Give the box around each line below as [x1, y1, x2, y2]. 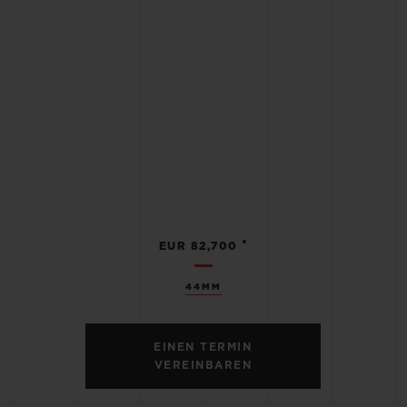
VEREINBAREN [154, 360, 253, 372]
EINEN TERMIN [154, 342, 253, 353]
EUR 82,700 [158, 241, 238, 253]
